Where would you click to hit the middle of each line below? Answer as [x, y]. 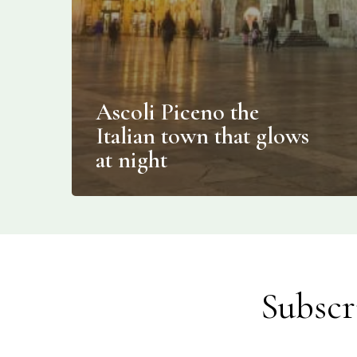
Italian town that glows [202, 136]
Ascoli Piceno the [177, 112]
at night [131, 160]
